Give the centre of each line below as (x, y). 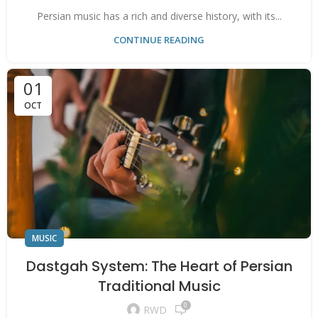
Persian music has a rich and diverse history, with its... (159, 16)
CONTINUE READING (159, 39)
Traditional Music (159, 286)
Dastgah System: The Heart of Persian (159, 266)
